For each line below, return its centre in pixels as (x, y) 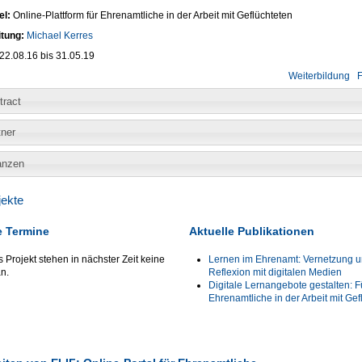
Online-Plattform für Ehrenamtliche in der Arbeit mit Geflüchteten (152, 16)
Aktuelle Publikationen (252, 231)
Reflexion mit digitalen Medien (275, 272)
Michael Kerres (59, 36)
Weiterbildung (319, 76)
